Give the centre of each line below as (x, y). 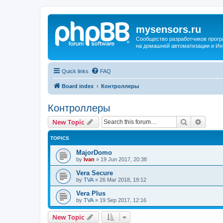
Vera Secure (95, 173)
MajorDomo (94, 152)
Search (198, 121)
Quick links (75, 71)
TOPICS (60, 138)
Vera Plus (91, 193)
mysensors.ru (168, 29)
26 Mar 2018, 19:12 (123, 179)
